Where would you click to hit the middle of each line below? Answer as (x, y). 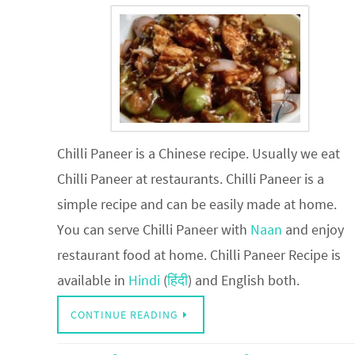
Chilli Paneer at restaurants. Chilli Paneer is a (191, 178)
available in (93, 280)
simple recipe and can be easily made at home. (197, 204)
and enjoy (313, 229)
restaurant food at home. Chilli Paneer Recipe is (199, 254)
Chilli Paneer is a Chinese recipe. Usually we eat (198, 153)
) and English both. (244, 280)
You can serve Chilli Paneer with (154, 229)
